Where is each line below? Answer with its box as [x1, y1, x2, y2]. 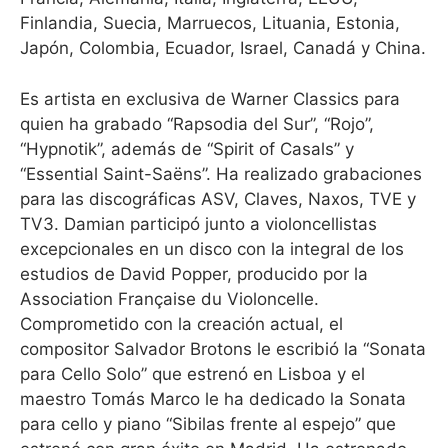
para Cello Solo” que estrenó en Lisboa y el [20, 363, 365, 384]
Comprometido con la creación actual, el [20, 313, 343, 334]
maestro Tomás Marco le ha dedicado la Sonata [20, 388, 406, 409]
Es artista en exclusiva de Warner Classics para [20, 88, 400, 109]
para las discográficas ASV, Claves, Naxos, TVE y [20, 188, 416, 209]
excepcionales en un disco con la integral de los [20, 238, 404, 259]
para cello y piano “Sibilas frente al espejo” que [20, 413, 396, 434]
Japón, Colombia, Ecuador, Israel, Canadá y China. [20, 38, 426, 58]
